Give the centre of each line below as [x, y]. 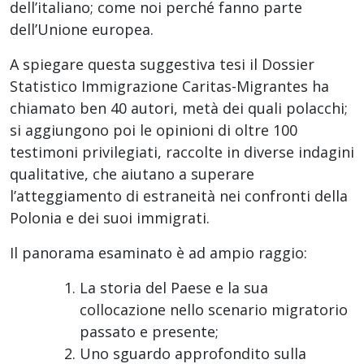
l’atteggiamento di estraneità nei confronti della [179, 196]
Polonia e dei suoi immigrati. [110, 218]
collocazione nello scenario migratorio [214, 310]
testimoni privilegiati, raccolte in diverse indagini [182, 152]
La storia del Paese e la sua [174, 288]
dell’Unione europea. [82, 30]
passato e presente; [149, 332]
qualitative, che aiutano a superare [132, 174]
